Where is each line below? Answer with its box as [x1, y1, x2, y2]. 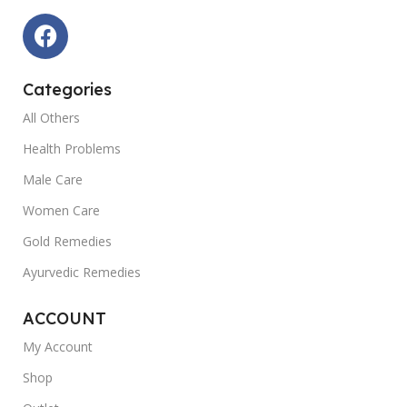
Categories [23, 78, 112, 100]
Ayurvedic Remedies [23, 263, 141, 281]
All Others [23, 108, 80, 126]
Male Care [23, 170, 83, 188]
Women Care [23, 201, 100, 219]
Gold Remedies [23, 232, 112, 250]
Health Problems [23, 139, 121, 157]
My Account [23, 337, 93, 355]
